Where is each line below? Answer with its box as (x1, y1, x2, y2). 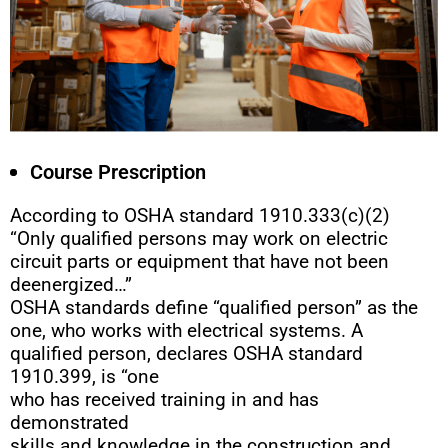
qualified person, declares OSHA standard (10, 342, 363, 366)
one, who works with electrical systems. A (10, 319, 363, 343)
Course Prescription (30, 160, 206, 185)
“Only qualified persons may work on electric (10, 227, 388, 251)
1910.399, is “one (10, 365, 159, 389)
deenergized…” (10, 273, 132, 297)
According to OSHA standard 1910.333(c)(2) (10, 204, 390, 228)
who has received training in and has (10, 388, 319, 412)
